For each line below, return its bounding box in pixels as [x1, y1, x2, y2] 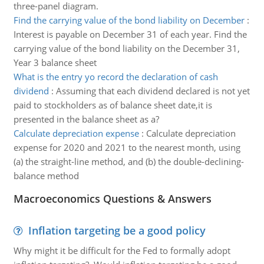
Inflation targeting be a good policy [28, 223, 206, 237]
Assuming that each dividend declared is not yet [55, 85, 250, 97]
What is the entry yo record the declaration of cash [13, 71, 218, 82]
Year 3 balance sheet [13, 57, 97, 68]
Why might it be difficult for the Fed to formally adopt [13, 245, 230, 256]
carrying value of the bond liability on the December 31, [13, 42, 240, 54]
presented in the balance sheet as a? [13, 113, 159, 125]
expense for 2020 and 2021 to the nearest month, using [13, 141, 240, 153]
